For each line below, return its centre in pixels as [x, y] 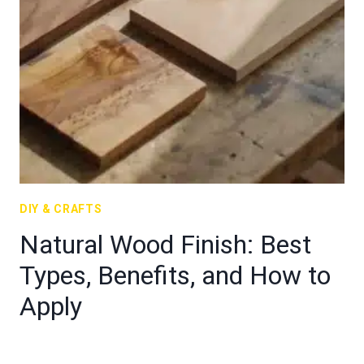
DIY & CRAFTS [61, 209]
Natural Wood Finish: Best [165, 245]
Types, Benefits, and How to [175, 275]
